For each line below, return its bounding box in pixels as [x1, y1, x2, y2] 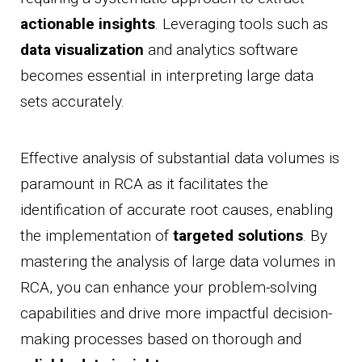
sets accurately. [20, 92, 124, 112]
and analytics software [144, 40, 298, 60]
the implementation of [20, 226, 173, 246]
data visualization [20, 40, 144, 60]
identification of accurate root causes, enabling [20, 200, 333, 220]
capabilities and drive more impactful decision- [20, 304, 332, 323]
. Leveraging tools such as [155, 15, 328, 34]
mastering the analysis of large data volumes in [20, 252, 335, 271]
